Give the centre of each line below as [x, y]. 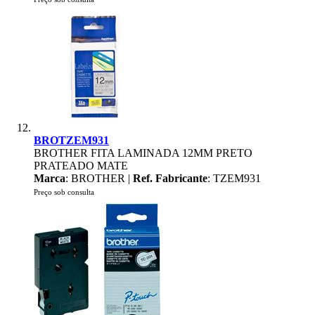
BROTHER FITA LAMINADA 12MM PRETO [143, 153]
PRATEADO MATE [81, 166]
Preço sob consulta [64, 192]
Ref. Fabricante [170, 178]
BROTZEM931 [71, 140]
